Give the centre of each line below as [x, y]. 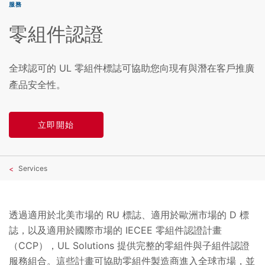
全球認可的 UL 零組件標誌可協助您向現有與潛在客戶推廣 [132, 68]
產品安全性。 [37, 84]
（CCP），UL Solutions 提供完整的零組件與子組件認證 [129, 246]
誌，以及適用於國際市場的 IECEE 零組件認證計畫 [115, 230]
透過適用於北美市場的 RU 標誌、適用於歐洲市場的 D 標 [129, 215]
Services [33, 169]
